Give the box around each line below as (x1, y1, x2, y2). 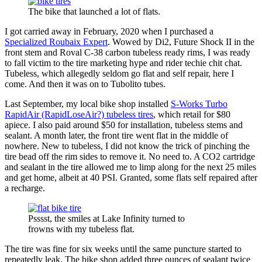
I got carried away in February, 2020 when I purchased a (5, 26, 213, 36)
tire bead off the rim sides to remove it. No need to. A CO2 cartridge (5, 151, 255, 161)
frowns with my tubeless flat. (28, 223, 135, 234)
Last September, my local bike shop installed (5, 98, 171, 109)
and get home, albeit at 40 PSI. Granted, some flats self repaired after (5, 172, 257, 182)
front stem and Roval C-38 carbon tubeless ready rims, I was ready (5, 47, 250, 57)
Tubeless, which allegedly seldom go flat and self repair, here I (5, 68, 234, 78)
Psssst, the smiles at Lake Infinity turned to (28, 213, 185, 223)
